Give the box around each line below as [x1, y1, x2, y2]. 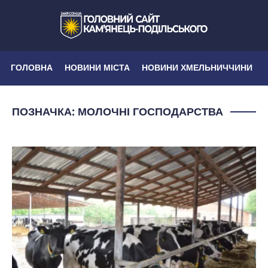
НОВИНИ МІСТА [65, 62, 130, 73]
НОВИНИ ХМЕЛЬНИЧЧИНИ [142, 62, 252, 73]
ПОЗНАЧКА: [12, 104, 78, 118]
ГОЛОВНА [11, 62, 53, 73]
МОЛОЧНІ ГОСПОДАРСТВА [78, 104, 223, 118]
